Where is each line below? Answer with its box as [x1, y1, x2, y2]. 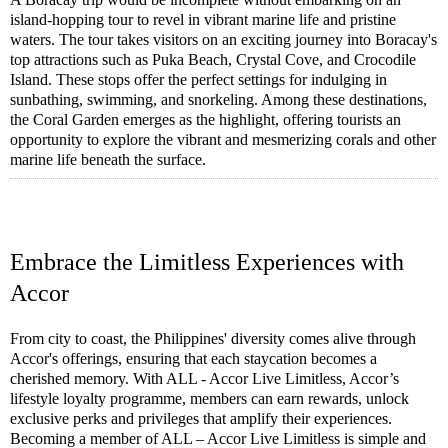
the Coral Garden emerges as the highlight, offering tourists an [10, 111, 401, 128]
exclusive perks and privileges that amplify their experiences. [10, 409, 392, 427]
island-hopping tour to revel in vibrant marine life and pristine [10, 11, 396, 28]
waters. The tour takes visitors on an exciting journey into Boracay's [10, 31, 437, 48]
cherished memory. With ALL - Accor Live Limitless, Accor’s [10, 369, 399, 387]
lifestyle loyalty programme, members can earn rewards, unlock [10, 389, 409, 407]
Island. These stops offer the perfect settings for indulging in [10, 71, 387, 88]
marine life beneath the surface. [10, 151, 206, 168]
